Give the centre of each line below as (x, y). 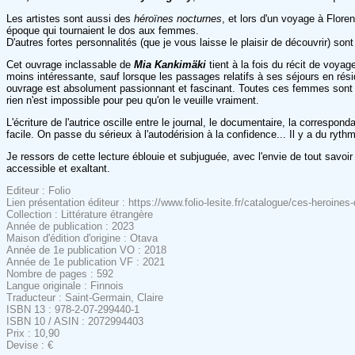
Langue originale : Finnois (65, 285)
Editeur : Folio (38, 190)
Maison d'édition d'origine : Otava (82, 238)
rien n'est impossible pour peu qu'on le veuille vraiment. (134, 100)
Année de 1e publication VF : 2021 (86, 261)
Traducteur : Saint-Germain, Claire (85, 297)
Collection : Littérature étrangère (80, 214)
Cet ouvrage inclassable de (70, 64)
